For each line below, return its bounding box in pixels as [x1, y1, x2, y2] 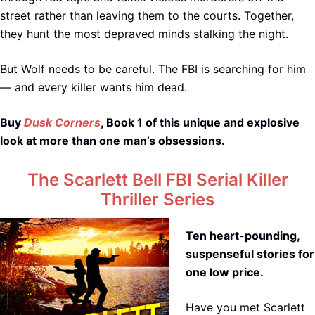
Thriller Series [101, 189, 214, 210]
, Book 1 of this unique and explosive [101, 115, 300, 130]
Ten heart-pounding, [186, 229, 300, 243]
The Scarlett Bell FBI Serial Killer [27, 169, 288, 191]
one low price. [186, 265, 264, 280]
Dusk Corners [24, 115, 101, 130]
